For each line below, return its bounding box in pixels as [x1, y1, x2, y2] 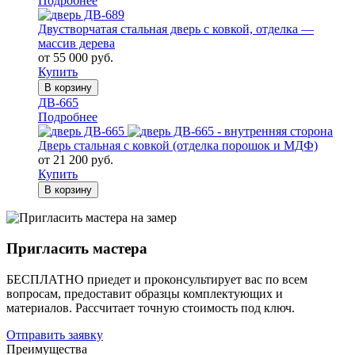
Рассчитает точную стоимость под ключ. [75, 300, 295, 315]
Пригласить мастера [6, 240, 147, 258]
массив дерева [38, 36, 115, 51]
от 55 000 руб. [38, 51, 113, 65]
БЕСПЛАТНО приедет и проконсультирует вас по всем [6, 272, 307, 286]
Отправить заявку [6, 327, 103, 342]
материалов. [6, 300, 75, 315]
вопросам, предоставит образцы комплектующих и [6, 286, 283, 300]
